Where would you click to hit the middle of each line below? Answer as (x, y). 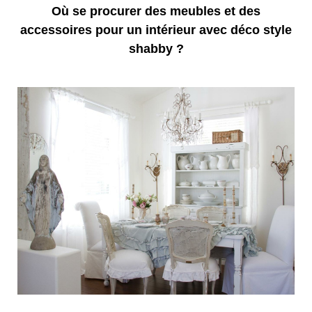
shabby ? (156, 49)
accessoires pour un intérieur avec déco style (156, 30)
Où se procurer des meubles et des (156, 11)
